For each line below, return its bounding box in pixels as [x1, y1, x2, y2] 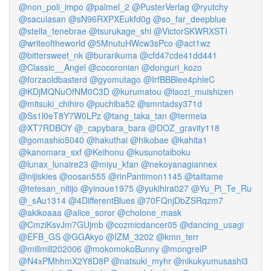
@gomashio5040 [19, 134, 84, 146]
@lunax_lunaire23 [19, 158, 88, 170]
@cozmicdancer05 [106, 218, 177, 230]
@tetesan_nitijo [19, 182, 78, 194]
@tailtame [184, 170, 223, 182]
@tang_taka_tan [103, 109, 167, 122]
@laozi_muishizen [164, 85, 233, 97]
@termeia [169, 109, 207, 122]
